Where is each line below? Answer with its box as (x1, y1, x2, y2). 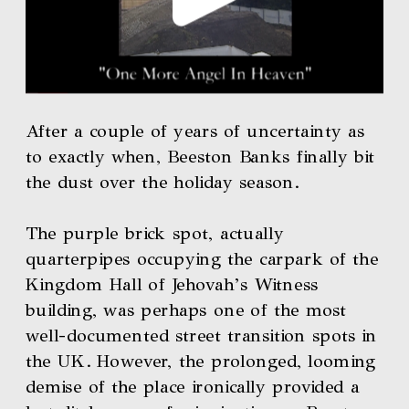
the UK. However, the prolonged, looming (26, 350, 376, 372)
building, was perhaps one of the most (26, 299, 347, 321)
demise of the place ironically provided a (26, 375, 360, 398)
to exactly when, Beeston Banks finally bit (26, 145, 375, 168)
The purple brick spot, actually (26, 222, 284, 245)
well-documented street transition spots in (26, 324, 377, 347)
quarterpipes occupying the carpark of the (26, 247, 379, 270)
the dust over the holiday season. (26, 171, 305, 194)
